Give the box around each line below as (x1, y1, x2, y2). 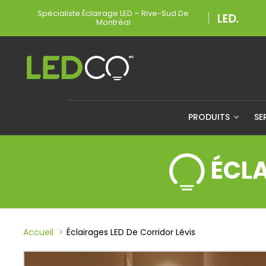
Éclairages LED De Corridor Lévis (66, 226, 195, 239)
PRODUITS (188, 111, 233, 123)
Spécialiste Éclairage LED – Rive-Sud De (37, 8, 189, 19)
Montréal (96, 17, 131, 28)
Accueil (23, 226, 53, 239)
